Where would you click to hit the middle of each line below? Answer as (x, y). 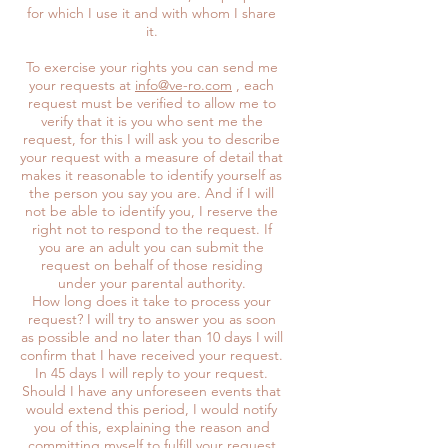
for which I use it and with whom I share (151, 12)
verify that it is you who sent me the (151, 120)
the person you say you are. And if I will (151, 192)
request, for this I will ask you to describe (151, 138)
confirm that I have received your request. (151, 354)
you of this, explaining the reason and (151, 426)
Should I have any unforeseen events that (151, 390)
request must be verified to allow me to (151, 102)
